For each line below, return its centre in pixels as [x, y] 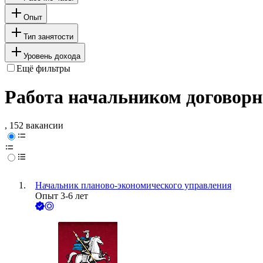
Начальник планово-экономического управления [133, 186]
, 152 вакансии [34, 126]
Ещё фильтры [43, 68]
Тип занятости [48, 36]
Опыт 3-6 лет [62, 196]
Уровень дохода [52, 56]
